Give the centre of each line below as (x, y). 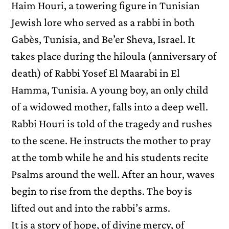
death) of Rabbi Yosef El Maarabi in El (96, 73)
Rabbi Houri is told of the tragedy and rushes (112, 124)
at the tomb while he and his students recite (110, 157)
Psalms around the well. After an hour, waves (113, 174)
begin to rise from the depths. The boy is (102, 191)
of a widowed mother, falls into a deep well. (110, 107)
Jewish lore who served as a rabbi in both (103, 22)
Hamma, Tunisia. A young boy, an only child (110, 90)
